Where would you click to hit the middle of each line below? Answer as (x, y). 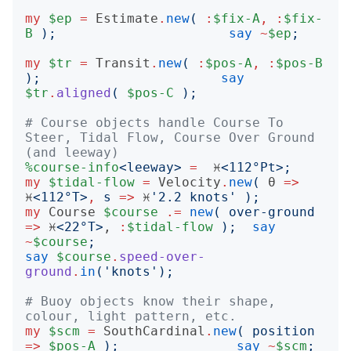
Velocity (190, 182)
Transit (123, 63)
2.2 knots (194, 197)
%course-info (72, 167)
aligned (84, 93)
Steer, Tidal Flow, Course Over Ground (170, 138)
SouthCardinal (154, 331)
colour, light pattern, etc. (131, 316)
